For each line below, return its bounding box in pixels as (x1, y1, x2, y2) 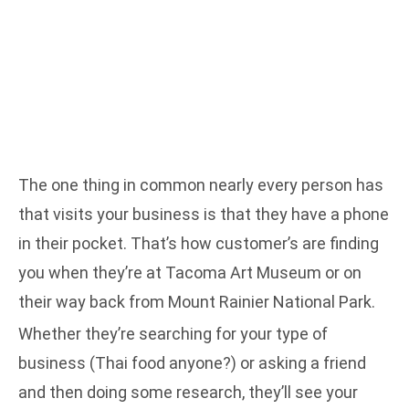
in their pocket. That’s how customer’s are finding (18, 233, 379, 253)
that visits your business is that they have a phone (18, 204, 389, 224)
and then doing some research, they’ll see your (18, 383, 358, 403)
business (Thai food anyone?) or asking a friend (18, 353, 366, 373)
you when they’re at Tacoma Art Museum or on (18, 262, 362, 282)
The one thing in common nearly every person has (18, 174, 383, 194)
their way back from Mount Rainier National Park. (18, 291, 375, 311)
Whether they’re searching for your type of (18, 324, 328, 344)
